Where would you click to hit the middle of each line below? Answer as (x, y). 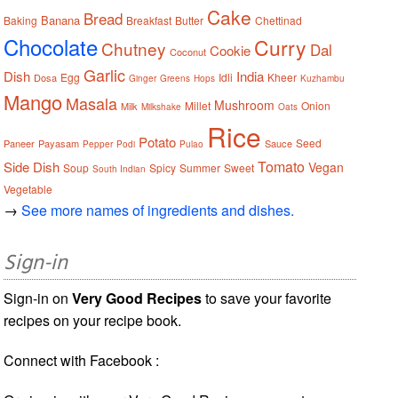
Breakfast (149, 20)
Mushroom (245, 104)
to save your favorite (267, 298)
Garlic (105, 74)
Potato (158, 141)
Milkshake (162, 106)
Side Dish (32, 166)
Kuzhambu (323, 78)
